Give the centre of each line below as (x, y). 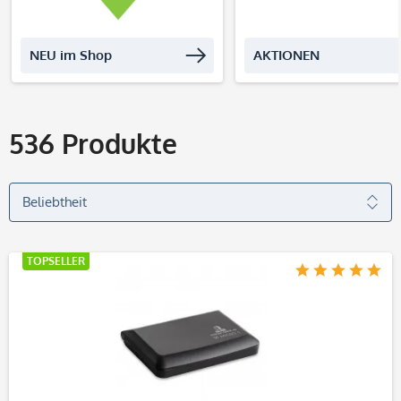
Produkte (116, 143)
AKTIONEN (286, 55)
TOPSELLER (56, 261)
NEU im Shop (71, 55)
